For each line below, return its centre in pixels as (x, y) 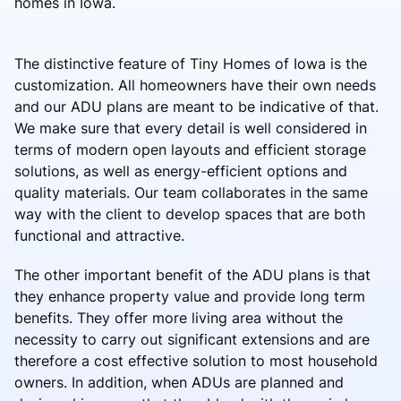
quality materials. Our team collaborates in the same (191, 192)
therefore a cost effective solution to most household (196, 360)
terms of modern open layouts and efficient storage (190, 149)
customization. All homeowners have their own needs (195, 85)
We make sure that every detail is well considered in (191, 128)
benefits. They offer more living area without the (179, 317)
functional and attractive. (99, 235)
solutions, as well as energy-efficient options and (181, 171)
